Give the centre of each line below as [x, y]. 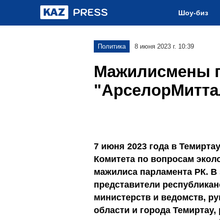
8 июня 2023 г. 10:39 [164, 46]
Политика [112, 46]
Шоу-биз [193, 13]
